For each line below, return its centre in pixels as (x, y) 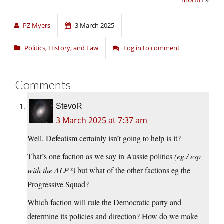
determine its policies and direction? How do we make (113, 216)
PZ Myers (37, 26)
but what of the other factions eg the (133, 170)
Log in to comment (152, 48)
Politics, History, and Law (61, 48)
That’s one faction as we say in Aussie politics (101, 156)
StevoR (69, 106)
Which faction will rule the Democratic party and (104, 202)
